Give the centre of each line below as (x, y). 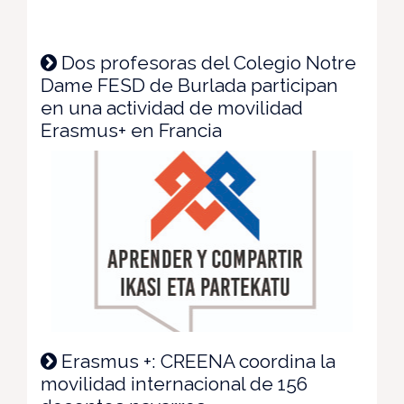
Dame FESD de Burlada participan (189, 85)
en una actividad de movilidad (172, 107)
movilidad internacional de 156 (174, 384)
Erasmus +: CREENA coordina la (196, 362)
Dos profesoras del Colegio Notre (207, 62)
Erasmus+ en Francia (131, 130)
